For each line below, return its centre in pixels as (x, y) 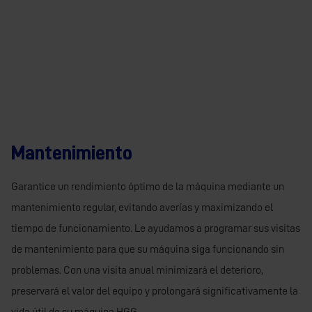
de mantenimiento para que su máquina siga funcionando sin (148, 250)
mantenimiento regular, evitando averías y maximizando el (142, 208)
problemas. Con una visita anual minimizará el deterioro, (137, 271)
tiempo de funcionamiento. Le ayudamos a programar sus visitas (156, 229)
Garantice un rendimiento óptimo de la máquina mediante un (148, 187)
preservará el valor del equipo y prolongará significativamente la (155, 291)
